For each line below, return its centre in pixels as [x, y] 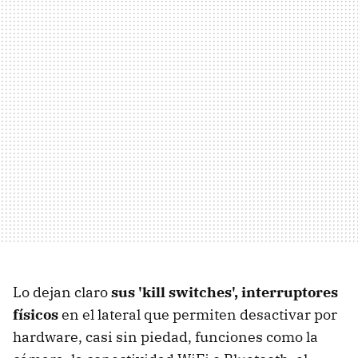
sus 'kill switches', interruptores [225, 292]
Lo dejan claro [62, 292]
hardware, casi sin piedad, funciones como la [165, 336]
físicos [36, 314]
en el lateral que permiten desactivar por [198, 314]
